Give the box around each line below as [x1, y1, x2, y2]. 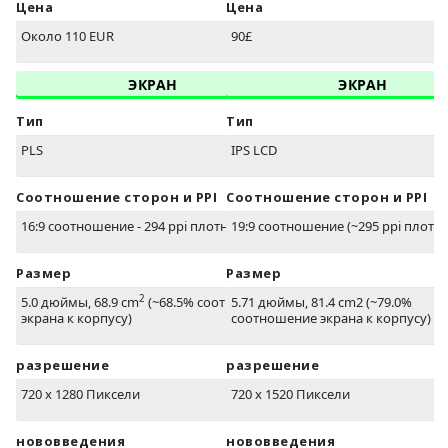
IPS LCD [231, 141, 277, 160]
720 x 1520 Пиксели [231, 385, 350, 404]
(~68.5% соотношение [145, 293, 283, 312]
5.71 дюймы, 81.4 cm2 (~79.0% [231, 293, 412, 312]
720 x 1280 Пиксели [21, 385, 140, 404]
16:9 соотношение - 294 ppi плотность [21, 217, 256, 236]
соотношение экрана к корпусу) [231, 309, 431, 328]
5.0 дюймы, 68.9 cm [21, 293, 139, 312]
